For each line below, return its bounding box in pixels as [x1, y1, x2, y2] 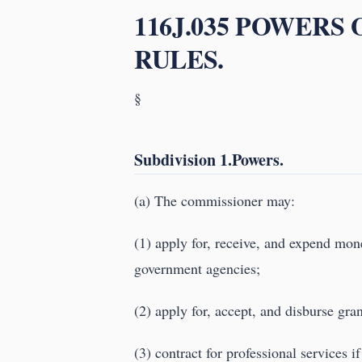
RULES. [134, 40, 225, 78]
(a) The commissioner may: [134, 191, 295, 211]
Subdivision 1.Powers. [134, 148, 284, 172]
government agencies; [134, 259, 260, 279]
